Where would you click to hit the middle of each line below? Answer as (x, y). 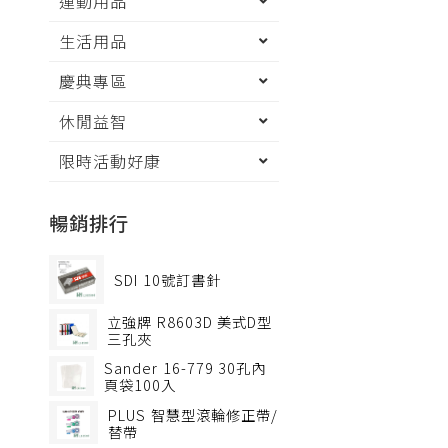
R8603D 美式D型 (214, 321)
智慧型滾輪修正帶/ (214, 414)
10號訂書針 (181, 279)
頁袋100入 (139, 384)
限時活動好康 (109, 160)
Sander (130, 367)
